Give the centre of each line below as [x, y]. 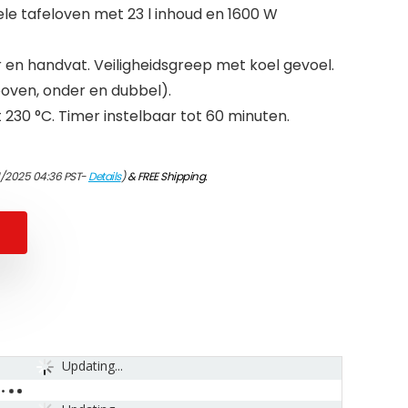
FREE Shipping [171, 176]
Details [105, 176]
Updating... [92, 366]
